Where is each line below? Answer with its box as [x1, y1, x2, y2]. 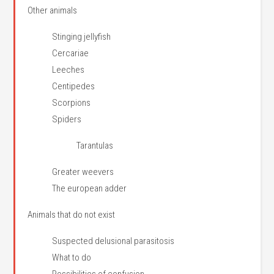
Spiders [52, 114, 82, 125]
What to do [52, 252, 92, 263]
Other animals [28, 5, 78, 16]
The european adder [52, 183, 127, 194]
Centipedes [52, 81, 95, 92]
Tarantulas [76, 140, 114, 151]
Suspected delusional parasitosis [52, 235, 175, 246]
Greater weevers [52, 166, 114, 177]
